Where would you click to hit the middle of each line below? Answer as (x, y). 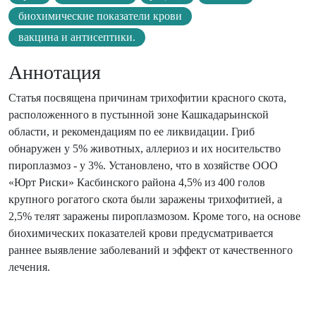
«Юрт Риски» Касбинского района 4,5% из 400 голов (137, 183)
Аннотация (55, 73)
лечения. (29, 267)
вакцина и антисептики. (77, 37)
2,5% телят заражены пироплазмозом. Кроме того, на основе (154, 217)
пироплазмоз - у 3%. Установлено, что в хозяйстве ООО (143, 166)
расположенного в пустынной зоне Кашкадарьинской (139, 115)
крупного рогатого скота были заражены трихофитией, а (145, 200)
